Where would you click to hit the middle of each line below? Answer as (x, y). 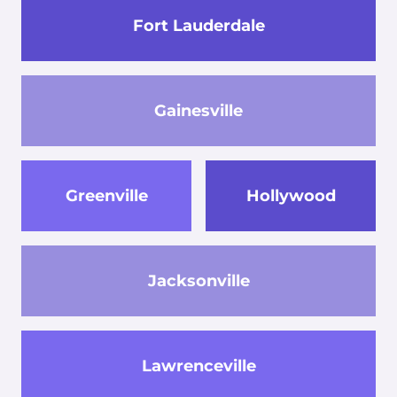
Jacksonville (198, 280)
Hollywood (291, 195)
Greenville (106, 195)
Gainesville (198, 110)
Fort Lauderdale (198, 25)
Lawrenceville (198, 366)
